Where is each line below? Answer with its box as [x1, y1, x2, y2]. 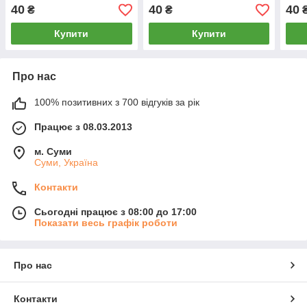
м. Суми [34, 146, 72, 158]
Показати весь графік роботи [34, 217, 177, 229]
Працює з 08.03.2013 [34, 121, 132, 133]
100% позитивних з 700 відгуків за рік [34, 97, 199, 108]
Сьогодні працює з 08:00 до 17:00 [34, 206, 197, 218]
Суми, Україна [34, 157, 98, 169]
